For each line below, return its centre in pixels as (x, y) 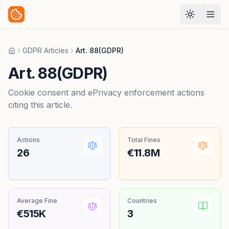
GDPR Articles (45, 50)
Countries (142, 201)
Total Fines (144, 140)
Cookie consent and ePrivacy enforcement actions (106, 93)
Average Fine (37, 201)
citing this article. (40, 105)
